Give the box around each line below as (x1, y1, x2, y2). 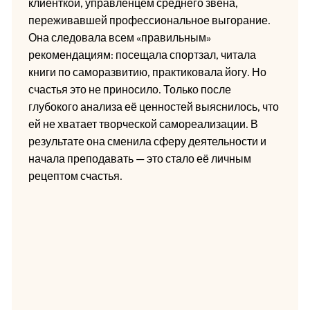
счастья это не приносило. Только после (28, 82, 231, 96)
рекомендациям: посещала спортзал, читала (28, 47, 256, 62)
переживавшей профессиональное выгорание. (28, 12, 271, 27)
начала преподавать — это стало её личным (28, 151, 251, 165)
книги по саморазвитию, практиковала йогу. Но (28, 64, 266, 79)
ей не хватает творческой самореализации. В (28, 116, 258, 131)
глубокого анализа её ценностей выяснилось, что (28, 99, 279, 113)
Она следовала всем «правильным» (28, 30, 211, 44)
